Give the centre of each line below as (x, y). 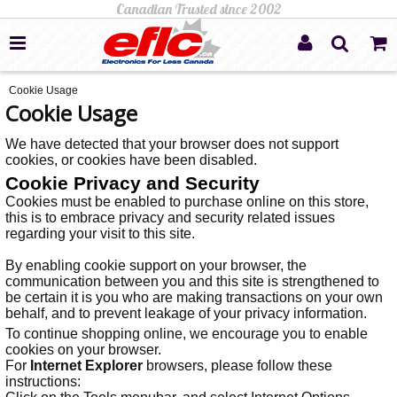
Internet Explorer (87, 366)
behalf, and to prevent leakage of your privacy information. (187, 313)
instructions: (43, 381)
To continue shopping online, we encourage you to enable (187, 334)
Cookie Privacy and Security (133, 183)
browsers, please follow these (238, 366)
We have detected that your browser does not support (172, 144)
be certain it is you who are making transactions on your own (195, 297)
